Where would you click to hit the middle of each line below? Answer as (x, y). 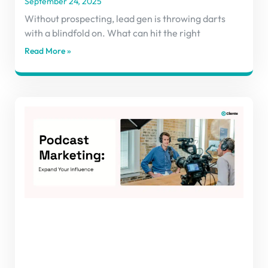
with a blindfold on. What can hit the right (112, 33)
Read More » (48, 51)
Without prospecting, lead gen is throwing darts (125, 19)
